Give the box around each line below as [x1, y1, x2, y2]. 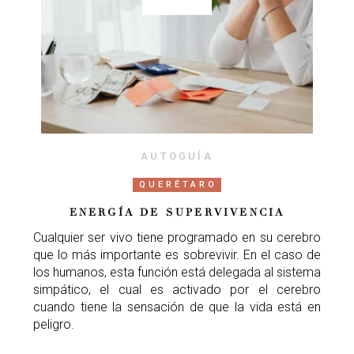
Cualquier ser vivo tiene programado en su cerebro [33, 229, 321, 245]
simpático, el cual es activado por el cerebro [33, 281, 321, 297]
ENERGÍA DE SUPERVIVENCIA [69, 205, 285, 219]
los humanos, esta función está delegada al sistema [33, 264, 321, 280]
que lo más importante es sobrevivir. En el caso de [33, 247, 321, 262]
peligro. [33, 316, 74, 332]
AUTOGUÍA [141, 149, 213, 162]
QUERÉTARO [139, 179, 217, 190]
